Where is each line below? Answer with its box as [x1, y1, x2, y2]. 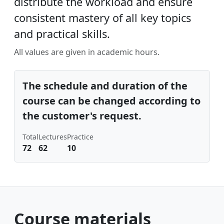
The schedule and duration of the [22, 79, 187, 92]
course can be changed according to [22, 94, 200, 107]
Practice [67, 132, 93, 141]
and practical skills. [14, 26, 110, 41]
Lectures [38, 132, 67, 141]
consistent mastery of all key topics [14, 10, 191, 25]
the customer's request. [22, 109, 141, 122]
